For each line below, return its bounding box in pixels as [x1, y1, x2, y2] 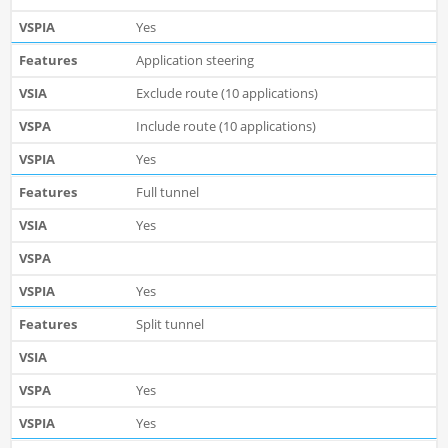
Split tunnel [135, 315, 204, 334]
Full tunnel [135, 183, 199, 202]
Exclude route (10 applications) [135, 84, 318, 103]
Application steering [135, 51, 254, 70]
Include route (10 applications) [135, 117, 316, 136]
